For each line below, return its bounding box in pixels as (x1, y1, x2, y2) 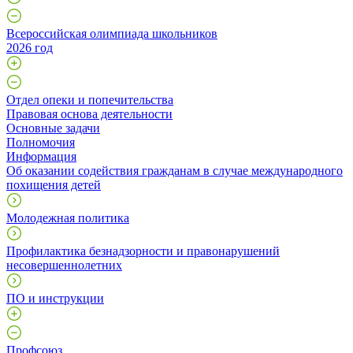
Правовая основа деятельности (6, 106, 173, 121)
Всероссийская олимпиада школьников (6, 26, 217, 40)
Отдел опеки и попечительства (6, 92, 173, 106)
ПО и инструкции (6, 291, 104, 305)
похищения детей (6, 177, 101, 191)
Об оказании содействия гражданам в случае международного (6, 163, 343, 177)
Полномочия (6, 135, 75, 149)
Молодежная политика (6, 210, 129, 225)
